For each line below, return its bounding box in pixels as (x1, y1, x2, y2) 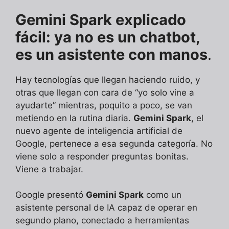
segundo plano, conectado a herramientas (15, 215, 189, 226)
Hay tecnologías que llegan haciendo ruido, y (15, 74, 200, 85)
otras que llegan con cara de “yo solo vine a (15, 87, 194, 98)
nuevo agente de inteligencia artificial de (15, 125, 182, 136)
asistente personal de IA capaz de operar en (15, 202, 197, 213)
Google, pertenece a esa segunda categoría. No (15, 138, 213, 149)
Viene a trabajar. (15, 164, 83, 174)
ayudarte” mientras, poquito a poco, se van (15, 100, 192, 110)
